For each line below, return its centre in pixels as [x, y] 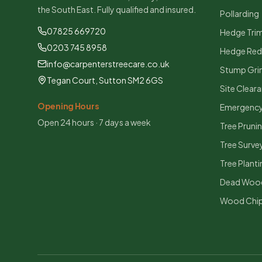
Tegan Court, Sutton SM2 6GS [105, 80]
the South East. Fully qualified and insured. [117, 9]
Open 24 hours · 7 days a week [94, 122]
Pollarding [239, 13]
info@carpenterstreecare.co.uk [108, 64]
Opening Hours [68, 106]
